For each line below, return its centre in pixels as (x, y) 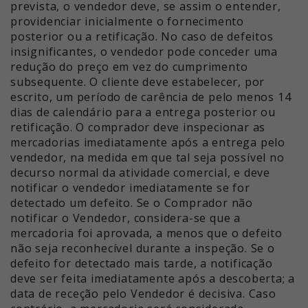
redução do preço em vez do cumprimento (129, 67)
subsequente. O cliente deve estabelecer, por (138, 82)
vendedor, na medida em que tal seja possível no (147, 158)
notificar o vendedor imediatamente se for (130, 188)
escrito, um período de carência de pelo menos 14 (151, 97)
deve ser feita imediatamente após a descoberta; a (153, 279)
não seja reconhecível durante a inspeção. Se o (143, 249)
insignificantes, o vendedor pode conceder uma (144, 52)
